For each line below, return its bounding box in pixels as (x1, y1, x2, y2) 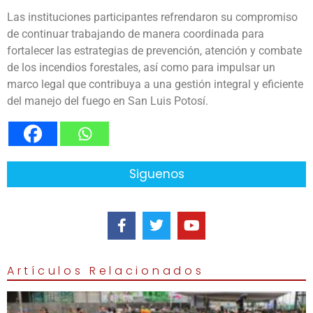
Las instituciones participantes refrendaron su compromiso (7, 10, 298, 24)
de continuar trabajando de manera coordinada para (7, 27, 264, 41)
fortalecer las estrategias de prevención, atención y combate (7, 44, 302, 58)
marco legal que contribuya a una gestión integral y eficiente (7, 78, 303, 92)
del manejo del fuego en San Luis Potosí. (7, 94, 208, 108)
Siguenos (129, 165, 184, 182)
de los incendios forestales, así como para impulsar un (7, 61, 275, 75)
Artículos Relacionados (7, 262, 205, 279)
